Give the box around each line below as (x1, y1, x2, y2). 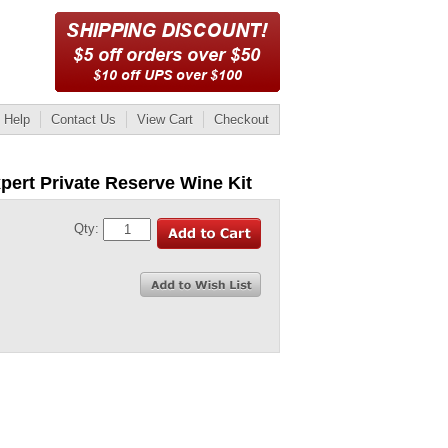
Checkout (214, 112, 269, 127)
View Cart (137, 112, 193, 127)
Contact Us (51, 112, 116, 127)
